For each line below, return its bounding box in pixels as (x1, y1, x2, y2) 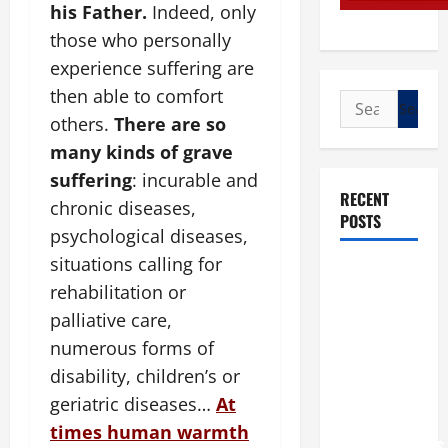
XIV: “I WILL (339, 285, 415, 309)
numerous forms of (50, 336, 214, 361)
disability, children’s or (50, 364, 240, 389)
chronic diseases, (50, 196, 196, 221)
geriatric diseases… (50, 392, 216, 417)
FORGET (339, 335, 389, 359)
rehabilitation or (50, 280, 186, 305)
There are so (114, 112, 226, 137)
